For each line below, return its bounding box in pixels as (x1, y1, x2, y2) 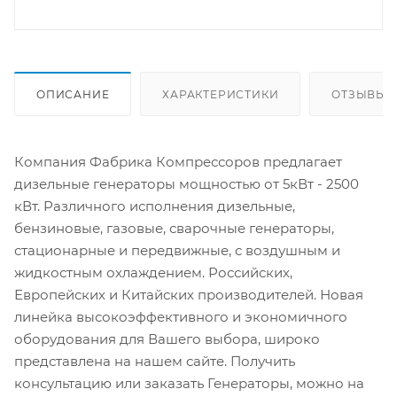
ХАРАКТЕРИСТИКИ (162, 87, 279, 101)
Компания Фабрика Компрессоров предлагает (14, 152, 342, 170)
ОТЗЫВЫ (331, 87, 388, 101)
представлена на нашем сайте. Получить (14, 352, 295, 370)
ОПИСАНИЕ (36, 87, 110, 101)
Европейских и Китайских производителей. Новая (14, 285, 363, 303)
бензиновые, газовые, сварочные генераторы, (14, 219, 334, 237)
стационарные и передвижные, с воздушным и (14, 241, 340, 259)
